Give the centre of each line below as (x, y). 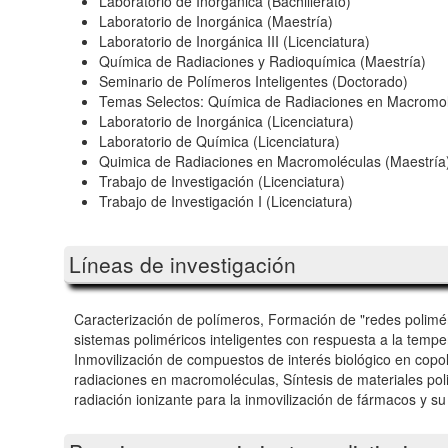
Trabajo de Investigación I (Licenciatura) (226, 200)
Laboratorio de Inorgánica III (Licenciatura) (234, 40)
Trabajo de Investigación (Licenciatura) (222, 180)
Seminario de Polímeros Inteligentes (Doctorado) (253, 80)
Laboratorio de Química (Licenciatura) (219, 140)
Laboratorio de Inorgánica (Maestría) (216, 20)
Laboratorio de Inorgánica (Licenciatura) (226, 120)
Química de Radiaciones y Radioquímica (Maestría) (262, 60)
